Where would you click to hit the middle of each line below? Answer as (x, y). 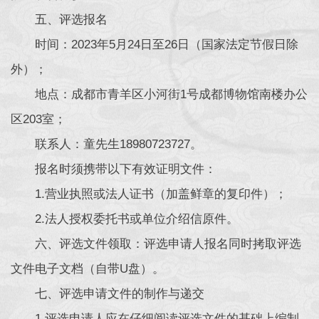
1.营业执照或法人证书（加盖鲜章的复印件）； (161, 194)
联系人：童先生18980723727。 (119, 144)
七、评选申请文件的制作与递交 (120, 294)
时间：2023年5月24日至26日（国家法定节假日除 (167, 45)
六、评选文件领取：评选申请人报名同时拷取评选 (168, 244)
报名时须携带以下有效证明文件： (126, 169)
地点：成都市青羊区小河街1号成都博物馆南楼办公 (171, 94)
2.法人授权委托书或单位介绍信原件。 (137, 219)
